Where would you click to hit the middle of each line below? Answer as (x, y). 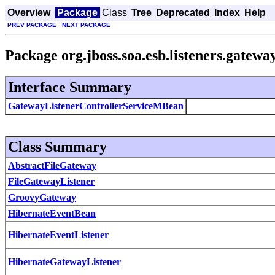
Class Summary (57, 146)
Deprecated (183, 13)
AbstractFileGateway (52, 165)
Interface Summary (70, 87)
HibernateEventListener (58, 234)
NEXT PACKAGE (86, 25)
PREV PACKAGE (32, 25)
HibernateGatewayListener (64, 261)
